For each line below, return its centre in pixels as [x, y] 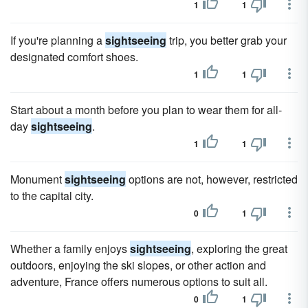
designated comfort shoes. [74, 57]
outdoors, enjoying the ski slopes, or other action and [138, 265]
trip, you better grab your [227, 40]
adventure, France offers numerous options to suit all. [139, 282]
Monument [37, 179]
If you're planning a [58, 40]
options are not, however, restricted [212, 179]
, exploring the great [239, 249]
